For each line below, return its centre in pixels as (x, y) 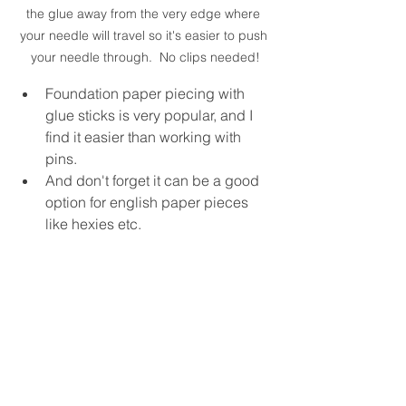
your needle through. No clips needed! (145, 57)
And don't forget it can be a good (154, 180)
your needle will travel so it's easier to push (145, 35)
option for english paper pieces (149, 202)
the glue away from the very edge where (145, 13)
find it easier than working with (145, 136)
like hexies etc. (95, 223)
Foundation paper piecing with (147, 93)
